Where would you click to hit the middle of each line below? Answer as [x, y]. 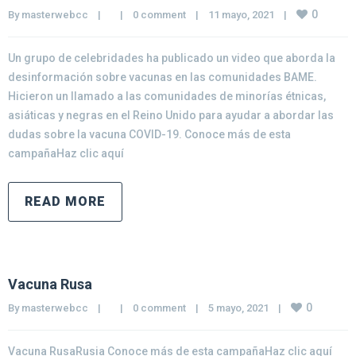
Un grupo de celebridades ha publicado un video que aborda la [172, 58]
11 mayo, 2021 [246, 15]
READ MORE [65, 201]
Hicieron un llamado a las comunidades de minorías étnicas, [167, 96]
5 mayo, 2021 [243, 308]
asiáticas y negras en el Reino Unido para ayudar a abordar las [171, 115]
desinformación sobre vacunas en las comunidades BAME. [163, 77]
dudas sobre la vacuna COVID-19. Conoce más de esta [149, 134]
